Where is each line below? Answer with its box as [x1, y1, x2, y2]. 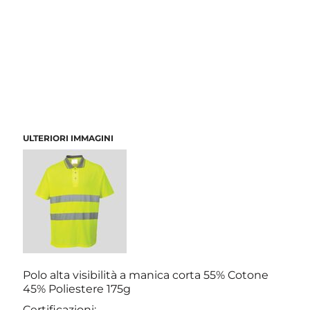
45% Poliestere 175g [23, 282, 131, 295]
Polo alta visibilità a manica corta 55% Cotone [23, 268, 269, 282]
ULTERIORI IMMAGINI [23, 132, 114, 143]
